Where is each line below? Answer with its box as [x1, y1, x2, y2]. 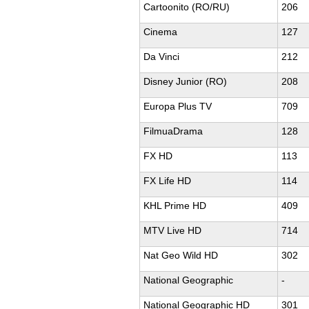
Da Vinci [143, 51, 179, 62]
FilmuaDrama [143, 126, 203, 137]
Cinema [143, 26, 177, 37]
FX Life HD [143, 175, 191, 186]
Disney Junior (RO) [143, 76, 227, 87]
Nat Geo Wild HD [143, 250, 218, 261]
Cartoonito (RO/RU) [143, 1, 230, 12]
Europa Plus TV [143, 101, 212, 112]
